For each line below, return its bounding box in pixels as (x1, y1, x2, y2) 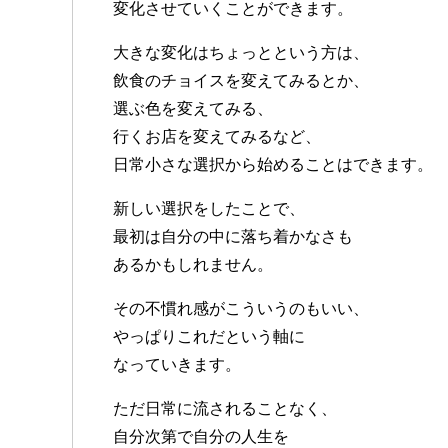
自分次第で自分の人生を (113, 428, 289, 446)
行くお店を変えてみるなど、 (113, 128, 321, 146)
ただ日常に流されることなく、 (113, 400, 337, 418)
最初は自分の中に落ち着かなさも (113, 228, 353, 246)
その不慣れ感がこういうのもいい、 (113, 300, 369, 318)
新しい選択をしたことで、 (113, 200, 305, 218)
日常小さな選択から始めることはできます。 (113, 156, 433, 174)
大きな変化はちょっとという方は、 (113, 44, 369, 62)
